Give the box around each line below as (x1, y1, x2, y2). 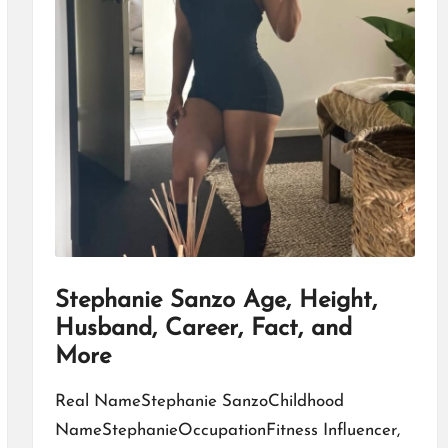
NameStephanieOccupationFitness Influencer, (54, 422, 400, 440)
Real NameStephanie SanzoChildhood (54, 393, 344, 411)
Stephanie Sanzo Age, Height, (54, 289, 377, 314)
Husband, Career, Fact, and (54, 317, 352, 342)
